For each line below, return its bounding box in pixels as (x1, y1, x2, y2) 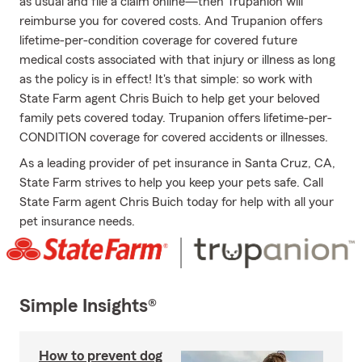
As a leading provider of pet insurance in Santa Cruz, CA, (19, 157, 335, 170)
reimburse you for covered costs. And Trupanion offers (19, 15, 322, 27)
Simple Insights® (19, 297, 157, 317)
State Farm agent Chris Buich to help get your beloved (19, 92, 320, 105)
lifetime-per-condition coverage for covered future (19, 34, 297, 47)
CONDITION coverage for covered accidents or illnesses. (19, 131, 328, 144)
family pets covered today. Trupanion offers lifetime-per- (19, 112, 332, 124)
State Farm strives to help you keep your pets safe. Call (19, 176, 323, 189)
